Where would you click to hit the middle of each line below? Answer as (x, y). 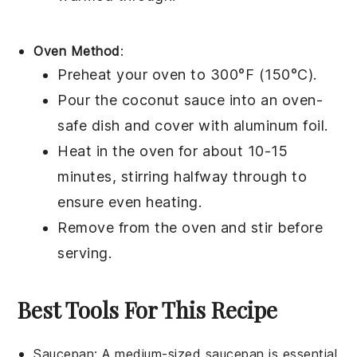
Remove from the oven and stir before (190, 228)
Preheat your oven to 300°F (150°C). (187, 75)
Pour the (90, 100)
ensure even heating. (130, 202)
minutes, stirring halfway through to (182, 177)
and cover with (177, 126)
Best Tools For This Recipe (148, 310)
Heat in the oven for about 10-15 (173, 151)
